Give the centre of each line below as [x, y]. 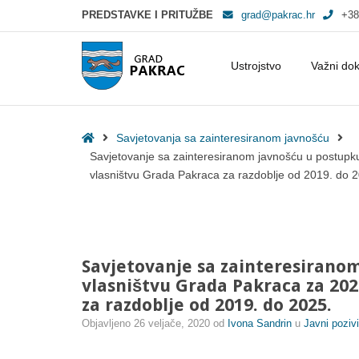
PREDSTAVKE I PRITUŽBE [149, 15]
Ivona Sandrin [261, 324]
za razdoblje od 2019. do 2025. [207, 305]
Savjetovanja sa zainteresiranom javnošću [223, 138]
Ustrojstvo [256, 66]
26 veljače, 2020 [172, 324]
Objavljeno [108, 324]
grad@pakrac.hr [278, 15]
